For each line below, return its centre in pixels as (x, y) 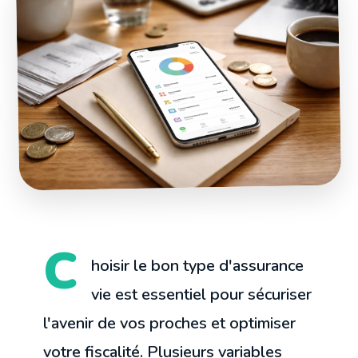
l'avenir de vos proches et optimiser (170, 324)
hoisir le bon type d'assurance (198, 266)
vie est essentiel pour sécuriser (202, 295)
